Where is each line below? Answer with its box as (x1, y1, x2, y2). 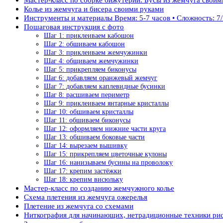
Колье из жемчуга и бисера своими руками (24, 4, 164, 13)
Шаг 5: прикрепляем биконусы (44, 65, 136, 73)
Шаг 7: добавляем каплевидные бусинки (44, 82, 165, 90)
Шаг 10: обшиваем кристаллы (44, 108, 133, 115)
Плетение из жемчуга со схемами (24, 202, 133, 210)
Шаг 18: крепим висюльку (44, 175, 123, 183)
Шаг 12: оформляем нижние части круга (44, 124, 166, 132)
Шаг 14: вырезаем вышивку (44, 141, 127, 149)
